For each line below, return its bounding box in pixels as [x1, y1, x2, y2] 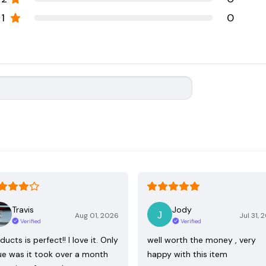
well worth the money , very [147, 235, 256, 246]
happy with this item [147, 249, 227, 260]
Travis [12, 204, 34, 215]
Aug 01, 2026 [75, 211, 119, 221]
